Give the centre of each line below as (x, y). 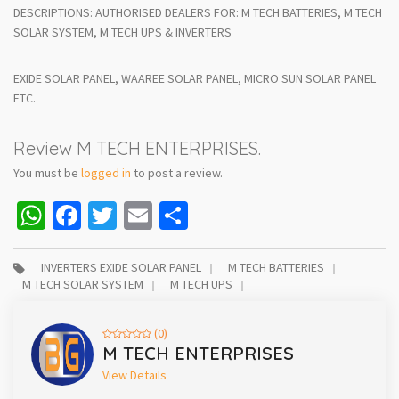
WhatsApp (106, 216)
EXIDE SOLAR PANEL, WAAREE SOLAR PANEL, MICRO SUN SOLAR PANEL (195, 79)
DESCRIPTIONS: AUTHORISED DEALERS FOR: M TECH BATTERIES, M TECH (198, 13)
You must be (47, 173)
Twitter (159, 216)
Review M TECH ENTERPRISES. (137, 149)
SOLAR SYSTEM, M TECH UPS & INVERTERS (122, 33)
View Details (134, 375)
